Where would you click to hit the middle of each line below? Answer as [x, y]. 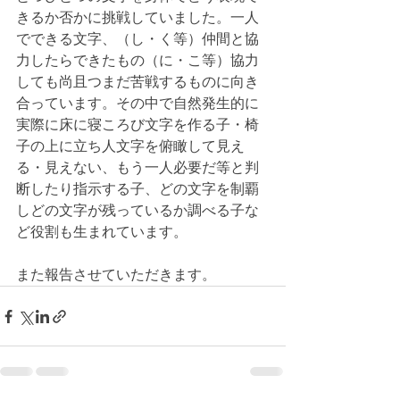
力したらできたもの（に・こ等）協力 [137, 60]
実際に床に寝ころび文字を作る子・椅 [137, 125]
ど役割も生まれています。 [102, 232]
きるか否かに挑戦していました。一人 [137, 17]
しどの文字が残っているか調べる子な [137, 210]
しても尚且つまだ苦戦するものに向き [137, 82]
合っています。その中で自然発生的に [137, 103]
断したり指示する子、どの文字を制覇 [137, 189]
